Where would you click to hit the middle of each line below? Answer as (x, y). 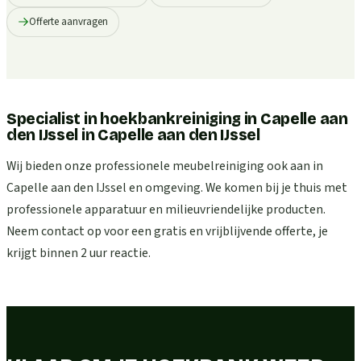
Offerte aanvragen (68, 21)
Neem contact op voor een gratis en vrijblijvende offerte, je (167, 232)
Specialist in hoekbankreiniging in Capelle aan (177, 118)
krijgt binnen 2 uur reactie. (79, 253)
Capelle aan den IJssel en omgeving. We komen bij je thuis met (177, 188)
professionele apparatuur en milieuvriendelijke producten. (166, 210)
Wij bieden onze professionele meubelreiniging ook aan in (165, 166)
